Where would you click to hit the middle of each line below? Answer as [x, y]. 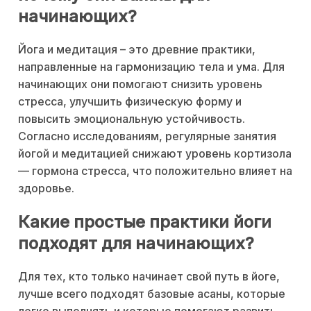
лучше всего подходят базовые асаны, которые [152, 293]
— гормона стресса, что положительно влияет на [155, 171]
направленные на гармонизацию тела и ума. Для [151, 67]
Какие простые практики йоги [145, 222]
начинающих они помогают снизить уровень [140, 84]
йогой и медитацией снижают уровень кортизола [155, 154]
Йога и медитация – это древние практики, [137, 50]
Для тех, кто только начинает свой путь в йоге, [149, 276]
